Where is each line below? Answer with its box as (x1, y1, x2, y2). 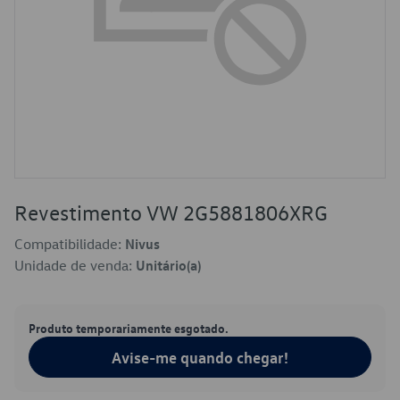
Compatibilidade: (14, 235, 125, 253)
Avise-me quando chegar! (112, 347, 288, 367)
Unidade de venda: (14, 256, 136, 274)
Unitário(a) (136, 256, 201, 274)
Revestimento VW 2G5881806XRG (14, 199, 328, 226)
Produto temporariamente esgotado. (29, 320, 229, 336)
